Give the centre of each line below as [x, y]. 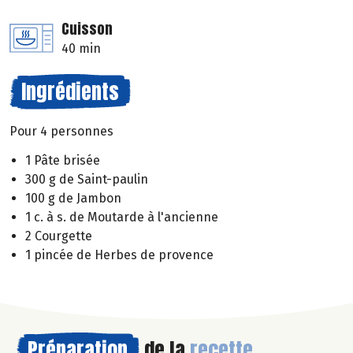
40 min [81, 49]
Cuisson [87, 29]
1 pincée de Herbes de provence [119, 255]
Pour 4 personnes [61, 132]
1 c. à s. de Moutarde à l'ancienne [122, 217]
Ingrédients [70, 92]
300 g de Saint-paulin [87, 179]
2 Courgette [59, 236]
